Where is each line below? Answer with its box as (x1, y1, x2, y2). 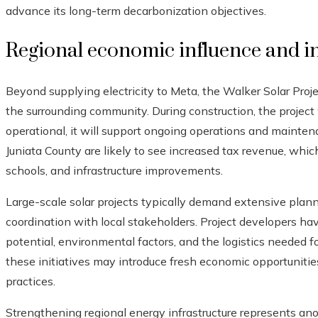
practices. (6, 274, 55, 289)
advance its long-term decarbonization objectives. (6, 4, 266, 18)
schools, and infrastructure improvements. (6, 163, 223, 178)
